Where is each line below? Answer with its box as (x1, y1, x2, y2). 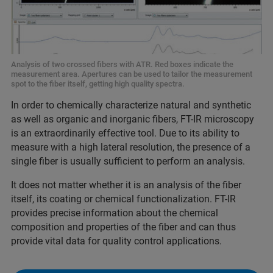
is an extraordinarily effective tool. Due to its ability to (11, 127, 239, 139)
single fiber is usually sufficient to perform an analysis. (11, 155, 245, 167)
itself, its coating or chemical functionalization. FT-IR (11, 193, 236, 205)
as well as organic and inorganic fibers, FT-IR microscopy (11, 113, 254, 125)
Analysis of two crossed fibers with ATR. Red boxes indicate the (11, 59, 233, 69)
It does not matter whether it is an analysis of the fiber (11, 179, 241, 191)
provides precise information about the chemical (11, 207, 218, 219)
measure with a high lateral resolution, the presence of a (11, 141, 250, 153)
